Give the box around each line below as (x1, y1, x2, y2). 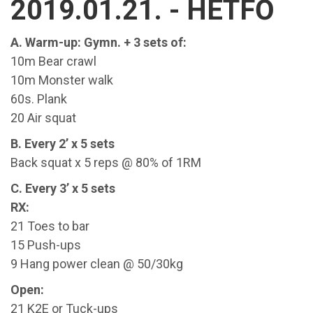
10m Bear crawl (10, 54, 96, 68)
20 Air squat (10, 110, 79, 125)
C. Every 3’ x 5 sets (10, 181, 118, 196)
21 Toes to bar (10, 219, 92, 233)
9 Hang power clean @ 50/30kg (10, 256, 186, 271)
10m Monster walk (10, 73, 113, 87)
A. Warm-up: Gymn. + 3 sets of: (10, 35, 187, 50)
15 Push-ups (10, 238, 84, 252)
